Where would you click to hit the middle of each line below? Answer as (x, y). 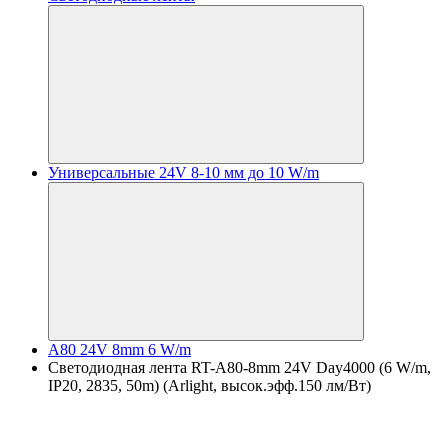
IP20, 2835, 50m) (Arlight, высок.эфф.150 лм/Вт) (209, 385)
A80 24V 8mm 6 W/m (119, 349)
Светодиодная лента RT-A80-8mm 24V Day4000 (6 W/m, (239, 367)
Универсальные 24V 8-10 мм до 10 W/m (183, 172)
